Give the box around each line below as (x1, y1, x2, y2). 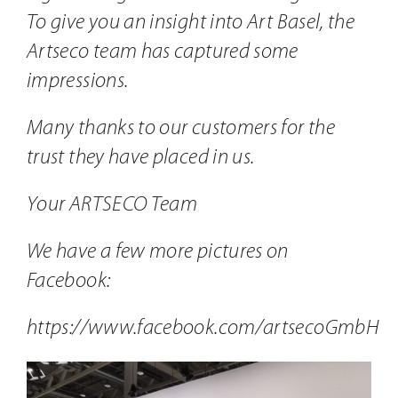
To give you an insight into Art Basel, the (26, 12, 355, 34)
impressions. (26, 70, 129, 92)
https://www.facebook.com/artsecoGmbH (26, 317, 378, 339)
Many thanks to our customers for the (26, 117, 335, 139)
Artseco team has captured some (26, 41, 298, 63)
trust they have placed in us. (26, 147, 255, 169)
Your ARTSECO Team (26, 194, 198, 216)
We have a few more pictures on (26, 241, 289, 263)
